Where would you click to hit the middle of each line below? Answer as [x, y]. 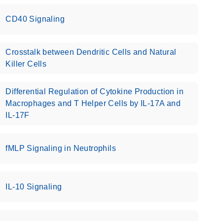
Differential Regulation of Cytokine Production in [94, 92]
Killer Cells [26, 64]
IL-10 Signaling [34, 187]
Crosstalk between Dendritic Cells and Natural [91, 52]
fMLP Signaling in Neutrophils [61, 148]
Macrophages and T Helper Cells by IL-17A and [93, 103]
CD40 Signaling [35, 19]
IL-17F [18, 115]
